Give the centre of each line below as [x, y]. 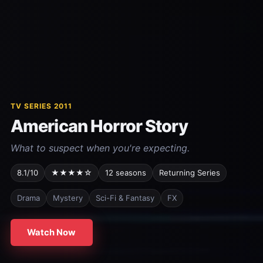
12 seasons [125, 173]
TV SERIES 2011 [41, 106]
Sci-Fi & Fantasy [125, 198]
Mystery [68, 198]
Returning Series [189, 173]
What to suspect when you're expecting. [100, 148]
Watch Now [52, 232]
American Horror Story [99, 126]
